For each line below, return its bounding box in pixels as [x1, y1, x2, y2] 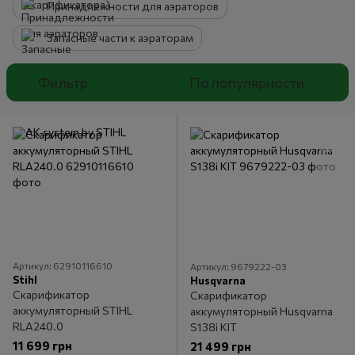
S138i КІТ [190, 320, 237, 334]
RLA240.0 [13, 319, 63, 334]
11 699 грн [13, 338, 72, 353]
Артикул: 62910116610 [13, 260, 113, 272]
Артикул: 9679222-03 [190, 261, 287, 272]
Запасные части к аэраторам [47, 31, 193, 44]
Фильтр [38, 74, 88, 91]
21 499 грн [190, 339, 251, 353]
